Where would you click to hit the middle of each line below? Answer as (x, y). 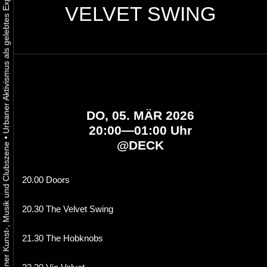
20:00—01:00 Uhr (140, 130)
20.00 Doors (46, 180)
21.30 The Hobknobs (63, 238)
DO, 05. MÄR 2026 (140, 115)
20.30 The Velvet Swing (68, 209)
